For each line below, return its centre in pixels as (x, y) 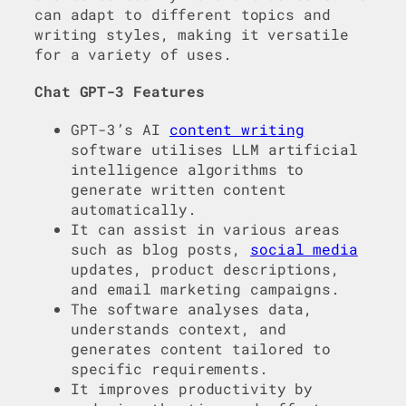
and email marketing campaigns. (205, 288)
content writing (237, 129)
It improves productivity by (192, 388)
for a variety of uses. (133, 53)
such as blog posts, (160, 248)
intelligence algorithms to (188, 169)
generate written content (179, 188)
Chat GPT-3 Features (120, 92)
